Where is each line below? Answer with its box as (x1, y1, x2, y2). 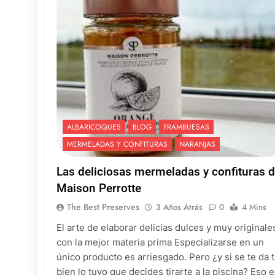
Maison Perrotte (56, 180, 141, 195)
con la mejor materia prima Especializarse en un (56, 236, 264, 248)
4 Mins (242, 201, 266, 213)
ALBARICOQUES (67, 121, 121, 133)
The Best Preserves (67, 200, 139, 213)
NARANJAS (179, 138, 215, 150)
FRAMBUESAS (163, 121, 209, 133)
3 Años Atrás (156, 201, 203, 213)
